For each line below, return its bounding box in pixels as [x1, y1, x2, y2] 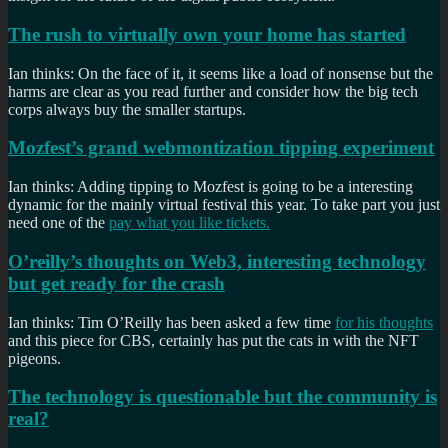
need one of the [8, 214, 109, 232]
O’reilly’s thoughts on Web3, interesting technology [8, 250, 426, 272]
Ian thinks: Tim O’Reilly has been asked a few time [8, 313, 335, 331]
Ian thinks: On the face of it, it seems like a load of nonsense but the [8, 64, 433, 82]
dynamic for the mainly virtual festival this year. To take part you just [8, 196, 440, 214]
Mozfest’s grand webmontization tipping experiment [8, 137, 434, 159]
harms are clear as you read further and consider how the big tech [8, 82, 418, 100]
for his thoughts [335, 313, 433, 331]
